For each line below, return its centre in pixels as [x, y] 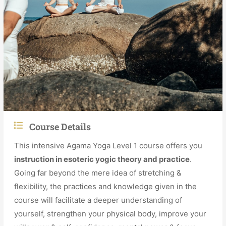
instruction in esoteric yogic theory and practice [102, 159]
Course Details [60, 126]
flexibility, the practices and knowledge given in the [106, 186]
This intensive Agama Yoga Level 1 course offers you [108, 145]
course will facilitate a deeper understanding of [98, 200]
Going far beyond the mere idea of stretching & [98, 173]
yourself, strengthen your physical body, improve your [110, 213]
